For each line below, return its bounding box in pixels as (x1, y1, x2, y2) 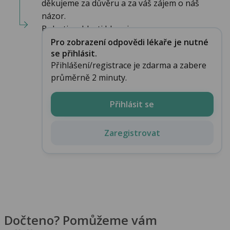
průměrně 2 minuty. (50, 71, 127, 83)
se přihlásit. (50, 47, 97, 59)
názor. (42, 10, 66, 22)
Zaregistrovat (104, 127, 160, 139)
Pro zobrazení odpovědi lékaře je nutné (50, 36, 208, 48)
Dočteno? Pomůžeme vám (4, 211, 157, 228)
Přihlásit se (110, 98, 154, 110)
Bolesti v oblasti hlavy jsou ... (42, 23, 150, 35)
